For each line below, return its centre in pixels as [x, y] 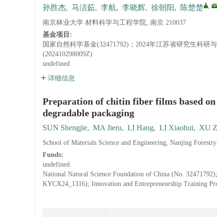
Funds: [54, 155]
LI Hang [140, 128]
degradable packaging [88, 113]
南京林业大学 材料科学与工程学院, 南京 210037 [114, 23]
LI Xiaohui [176, 128]
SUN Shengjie [65, 128]
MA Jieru [107, 128]
